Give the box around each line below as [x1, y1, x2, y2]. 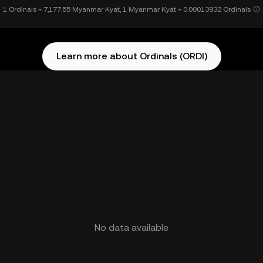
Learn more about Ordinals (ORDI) [56, 50, 207, 62]
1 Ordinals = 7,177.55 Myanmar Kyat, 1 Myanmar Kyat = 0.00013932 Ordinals [3, 5, 251, 14]
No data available [95, 222, 168, 233]
